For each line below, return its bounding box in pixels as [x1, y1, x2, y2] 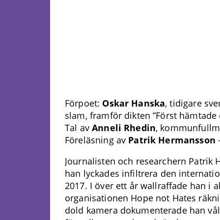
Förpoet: [65, 97, 103, 110]
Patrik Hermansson [128, 134, 216, 146]
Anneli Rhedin [92, 122, 156, 134]
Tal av [65, 122, 92, 134]
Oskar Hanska [102, 97, 165, 110]
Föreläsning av [65, 134, 129, 146]
